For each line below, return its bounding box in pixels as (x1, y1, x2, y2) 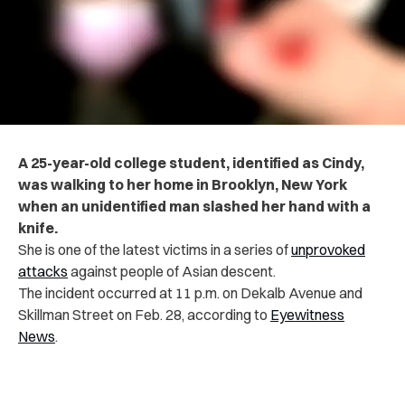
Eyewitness (270, 305, 344, 324)
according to (187, 305, 270, 324)
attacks (18, 261, 68, 280)
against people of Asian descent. (68, 261, 278, 280)
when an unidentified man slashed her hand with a (18, 196, 371, 215)
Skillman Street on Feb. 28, (18, 305, 187, 324)
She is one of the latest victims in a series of (18, 240, 291, 259)
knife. (18, 218, 61, 237)
